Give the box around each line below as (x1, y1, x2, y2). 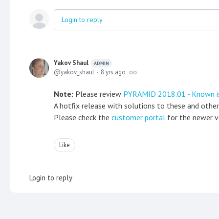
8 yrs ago (101, 68, 126, 77)
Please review (73, 89, 123, 99)
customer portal (111, 112, 165, 123)
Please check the (54, 112, 111, 123)
